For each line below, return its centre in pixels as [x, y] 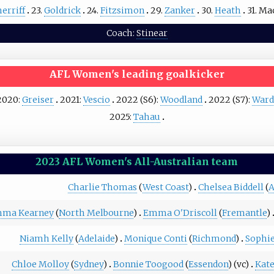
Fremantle [244, 213]
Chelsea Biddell [231, 187]
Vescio [97, 100]
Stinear [152, 33]
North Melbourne [96, 213]
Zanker [180, 11]
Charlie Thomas [103, 187]
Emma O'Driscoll [180, 213]
